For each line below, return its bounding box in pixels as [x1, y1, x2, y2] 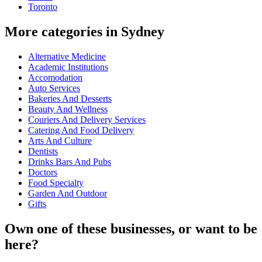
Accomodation [28, 73, 82, 83]
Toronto [28, 2, 57, 12]
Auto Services [28, 83, 80, 94]
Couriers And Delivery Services [28, 115, 146, 125]
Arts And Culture [28, 136, 92, 146]
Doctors [28, 167, 57, 178]
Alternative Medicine [28, 51, 106, 62]
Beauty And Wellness [28, 104, 108, 115]
